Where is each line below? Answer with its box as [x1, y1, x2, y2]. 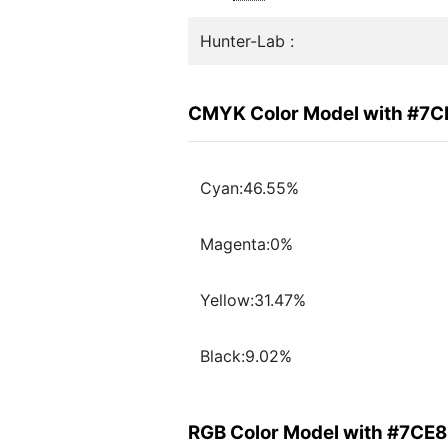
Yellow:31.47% [200, 290, 306, 311]
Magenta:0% [200, 234, 293, 255]
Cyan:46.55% [200, 178, 299, 199]
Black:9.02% [200, 346, 292, 367]
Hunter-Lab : [200, 31, 294, 51]
